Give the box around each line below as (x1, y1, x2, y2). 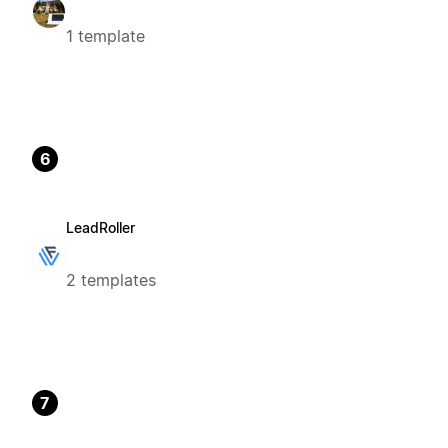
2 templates (66, 269, 156, 290)
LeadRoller (66, 218, 135, 236)
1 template (66, 25, 145, 46)
